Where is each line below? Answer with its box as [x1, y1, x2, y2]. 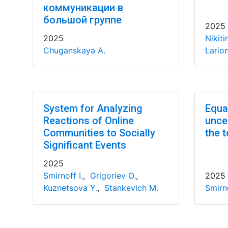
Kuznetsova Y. [43, 183, 97, 193]
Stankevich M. [104, 183, 158, 193]
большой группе [43, 14, 122, 26]
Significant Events [43, 139, 126, 151]
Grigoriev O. [90, 170, 136, 181]
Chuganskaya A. [43, 45, 105, 55]
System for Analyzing [43, 102, 142, 115]
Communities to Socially [43, 127, 155, 139]
